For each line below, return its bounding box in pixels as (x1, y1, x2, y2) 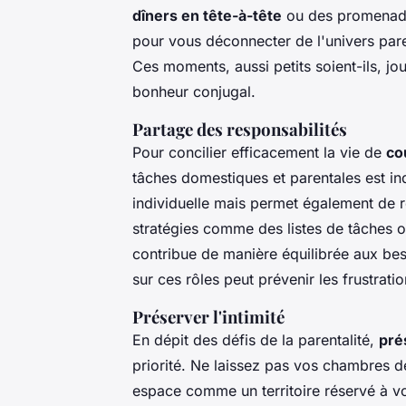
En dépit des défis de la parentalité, (132, 331, 379, 350)
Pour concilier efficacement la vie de (132, 143, 386, 162)
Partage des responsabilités (132, 118, 347, 141)
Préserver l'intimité (132, 305, 285, 329)
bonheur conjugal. (132, 82, 256, 101)
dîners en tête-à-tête (132, 6, 282, 25)
